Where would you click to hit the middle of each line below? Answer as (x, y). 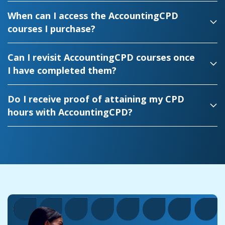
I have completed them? (62, 71)
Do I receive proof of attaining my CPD (96, 99)
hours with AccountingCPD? (70, 112)
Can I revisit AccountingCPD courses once (101, 58)
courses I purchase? (51, 29)
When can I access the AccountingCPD (93, 16)
